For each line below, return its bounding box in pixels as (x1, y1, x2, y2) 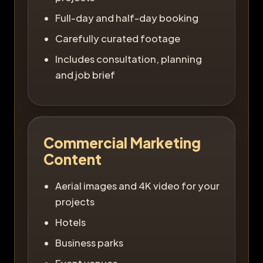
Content (43, 150, 102, 168)
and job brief (55, 68, 115, 81)
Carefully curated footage (55, 32, 180, 45)
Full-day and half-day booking (55, 11, 198, 24)
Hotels (55, 215, 86, 228)
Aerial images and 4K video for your (55, 179, 220, 192)
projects (55, 195, 95, 208)
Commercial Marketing (43, 133, 201, 151)
